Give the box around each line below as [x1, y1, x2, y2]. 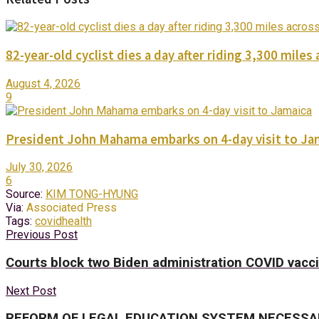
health [62, 214, 92, 229]
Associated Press [26, 201, 117, 215]
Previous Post [6, 228, 78, 242]
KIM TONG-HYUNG [46, 187, 138, 202]
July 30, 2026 [6, 160, 73, 174]
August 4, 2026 [6, 76, 80, 90]
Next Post [6, 283, 56, 298]
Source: [6, 187, 43, 202]
